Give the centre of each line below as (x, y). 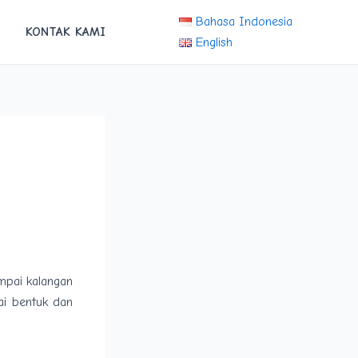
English (214, 42)
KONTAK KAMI (65, 32)
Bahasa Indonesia (244, 21)
